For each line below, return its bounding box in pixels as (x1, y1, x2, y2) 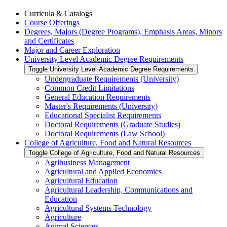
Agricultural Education (45, 176, 118, 185)
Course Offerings (24, 18, 80, 27)
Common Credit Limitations (45, 83, 134, 92)
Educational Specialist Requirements (45, 110, 161, 120)
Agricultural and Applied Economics (45, 167, 162, 176)
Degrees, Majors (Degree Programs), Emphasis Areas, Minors (24, 27, 222, 36)
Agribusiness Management (45, 158, 130, 167)
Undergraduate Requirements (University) (45, 74, 179, 83)
